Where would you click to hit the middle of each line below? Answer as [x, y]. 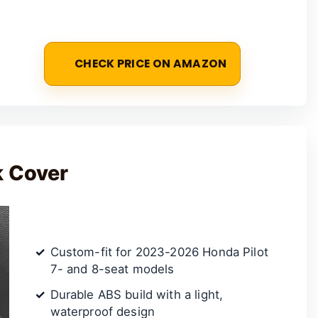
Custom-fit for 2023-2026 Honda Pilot [159, 252]
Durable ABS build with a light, [137, 295]
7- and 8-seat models [112, 269]
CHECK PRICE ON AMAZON [150, 64]
